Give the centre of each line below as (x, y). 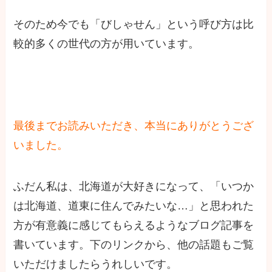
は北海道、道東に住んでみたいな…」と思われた (134, 206)
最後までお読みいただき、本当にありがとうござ (134, 126)
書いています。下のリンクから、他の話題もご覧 (134, 245)
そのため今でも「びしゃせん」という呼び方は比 (134, 24)
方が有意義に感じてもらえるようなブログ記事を (134, 226)
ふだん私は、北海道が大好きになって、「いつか (134, 187)
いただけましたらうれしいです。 (96, 264)
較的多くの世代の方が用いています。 (107, 43)
